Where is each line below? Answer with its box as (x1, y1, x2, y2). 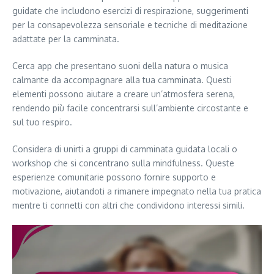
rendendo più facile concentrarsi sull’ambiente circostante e (12, 102, 248, 113)
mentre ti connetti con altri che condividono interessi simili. (12, 199, 245, 210)
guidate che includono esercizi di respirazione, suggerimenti (12, 5, 248, 16)
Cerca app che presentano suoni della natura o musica (12, 60, 228, 71)
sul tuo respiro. (12, 116, 72, 127)
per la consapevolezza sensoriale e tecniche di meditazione (12, 19, 248, 30)
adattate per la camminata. (12, 33, 119, 44)
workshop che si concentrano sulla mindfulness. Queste (12, 157, 234, 168)
